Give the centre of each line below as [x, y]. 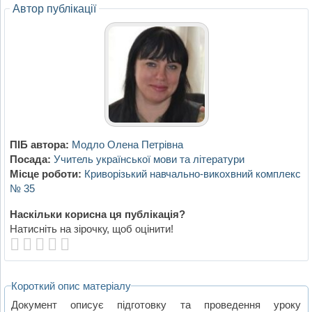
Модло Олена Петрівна [127, 145]
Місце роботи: [45, 174]
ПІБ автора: [39, 145]
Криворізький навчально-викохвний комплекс [192, 174]
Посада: [30, 159]
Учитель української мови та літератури [149, 159]
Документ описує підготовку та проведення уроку [156, 304]
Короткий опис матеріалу [71, 286]
